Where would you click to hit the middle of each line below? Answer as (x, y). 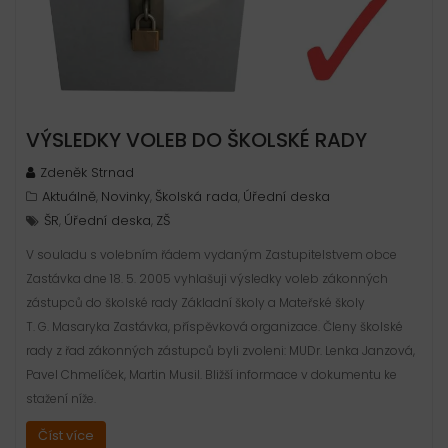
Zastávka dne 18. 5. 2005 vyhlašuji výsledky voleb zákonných (207, 279)
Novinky (125, 197)
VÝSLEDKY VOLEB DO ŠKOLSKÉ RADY (196, 140)
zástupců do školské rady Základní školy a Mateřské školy (195, 303)
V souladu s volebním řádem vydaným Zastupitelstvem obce (211, 255)
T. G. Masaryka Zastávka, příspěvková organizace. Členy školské (214, 327)
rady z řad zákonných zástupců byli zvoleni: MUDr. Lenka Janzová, (220, 351)
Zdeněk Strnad (87, 173)
